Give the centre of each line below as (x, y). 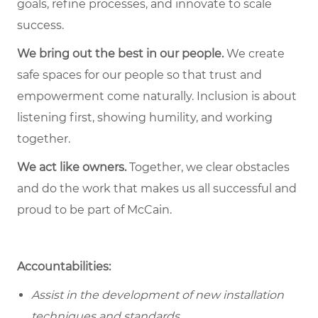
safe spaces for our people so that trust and (139, 75)
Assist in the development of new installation (158, 295)
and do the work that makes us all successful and (157, 189)
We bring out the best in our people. (120, 54)
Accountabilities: (64, 267)
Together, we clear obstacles (208, 168)
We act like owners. (72, 168)
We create (254, 54)
